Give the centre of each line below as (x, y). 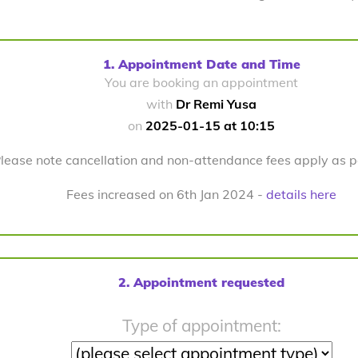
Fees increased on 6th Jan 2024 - (166, 194)
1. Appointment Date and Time (201, 64)
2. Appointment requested (201, 282)
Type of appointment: (201, 325)
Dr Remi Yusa (216, 104)
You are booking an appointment (201, 82)
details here (301, 194)
